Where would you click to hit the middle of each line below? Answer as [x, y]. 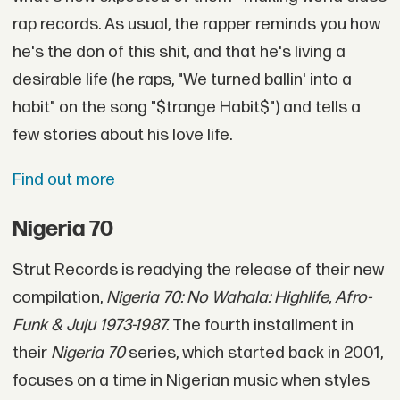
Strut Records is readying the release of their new [198, 270]
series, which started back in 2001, [254, 353]
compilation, [59, 297]
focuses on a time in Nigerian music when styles [191, 380]
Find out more [63, 179]
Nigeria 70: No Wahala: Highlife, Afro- [238, 297]
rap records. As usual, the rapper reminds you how [196, 25]
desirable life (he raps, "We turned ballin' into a [182, 80]
